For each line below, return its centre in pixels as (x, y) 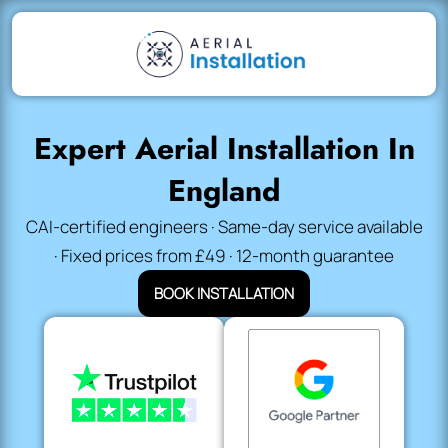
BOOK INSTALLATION (224, 293)
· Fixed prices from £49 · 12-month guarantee (224, 255)
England (224, 190)
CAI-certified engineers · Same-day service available (224, 226)
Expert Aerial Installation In (224, 148)
